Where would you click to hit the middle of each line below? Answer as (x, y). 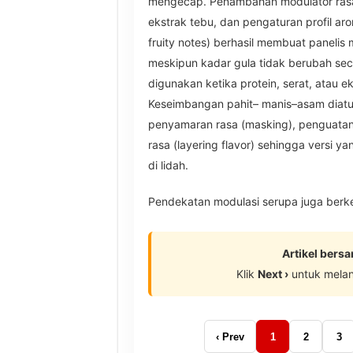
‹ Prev (230, 336)
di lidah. (168, 165)
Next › (273, 274)
